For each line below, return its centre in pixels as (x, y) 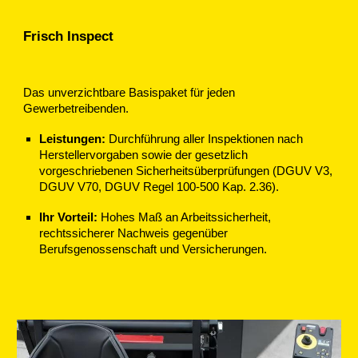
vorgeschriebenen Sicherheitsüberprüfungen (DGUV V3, (186, 171)
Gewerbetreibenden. (76, 109)
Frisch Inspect (69, 36)
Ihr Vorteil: (69, 218)
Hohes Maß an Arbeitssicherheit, (185, 218)
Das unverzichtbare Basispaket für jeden (129, 93)
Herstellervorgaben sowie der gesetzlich (144, 155)
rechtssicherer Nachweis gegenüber (134, 234)
